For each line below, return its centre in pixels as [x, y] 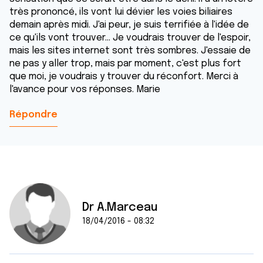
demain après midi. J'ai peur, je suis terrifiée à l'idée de [129, 25]
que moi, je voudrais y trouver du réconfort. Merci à [124, 77]
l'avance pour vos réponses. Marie [85, 90]
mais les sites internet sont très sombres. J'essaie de [130, 51]
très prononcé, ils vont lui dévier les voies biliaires [121, 12]
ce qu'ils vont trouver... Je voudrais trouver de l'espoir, [130, 38]
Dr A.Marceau [120, 208]
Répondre [33, 115]
